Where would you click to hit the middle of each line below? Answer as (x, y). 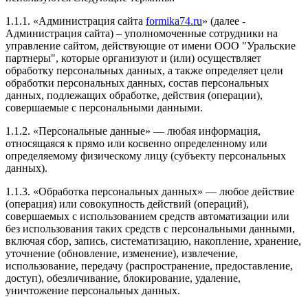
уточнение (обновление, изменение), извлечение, (122, 253)
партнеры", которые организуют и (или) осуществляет (133, 58)
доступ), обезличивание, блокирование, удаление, (123, 278)
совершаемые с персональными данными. (104, 107)
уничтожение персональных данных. (93, 290)
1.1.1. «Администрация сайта (76, 21)
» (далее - (224, 21)
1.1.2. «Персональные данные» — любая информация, (133, 131)
